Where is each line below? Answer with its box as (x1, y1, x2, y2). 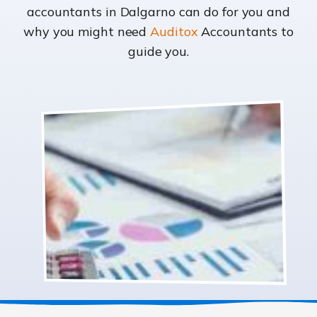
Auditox (150, 23, 198, 40)
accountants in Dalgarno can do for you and (27, 4, 290, 21)
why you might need (23, 23, 151, 40)
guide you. (127, 43, 189, 60)
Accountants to (197, 23, 294, 40)
